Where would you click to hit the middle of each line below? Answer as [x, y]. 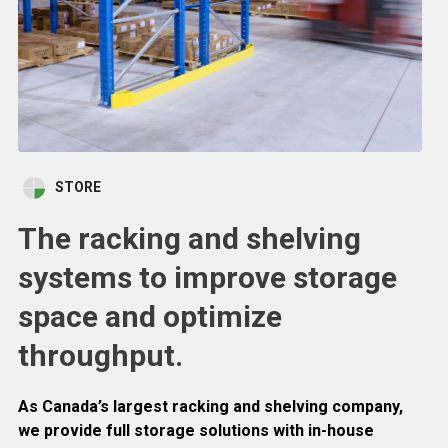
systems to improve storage [207, 277]
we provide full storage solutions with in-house [196, 430]
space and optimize [150, 316]
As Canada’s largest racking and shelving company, [210, 406]
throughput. [100, 355]
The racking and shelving [189, 238]
